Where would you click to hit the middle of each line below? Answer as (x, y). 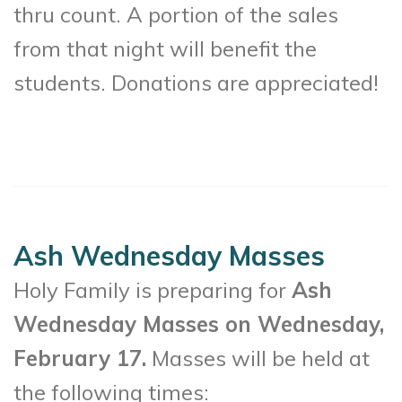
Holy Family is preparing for (153, 289)
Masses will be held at (258, 358)
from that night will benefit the (165, 48)
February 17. (80, 358)
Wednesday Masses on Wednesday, (199, 323)
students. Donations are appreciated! (196, 82)
